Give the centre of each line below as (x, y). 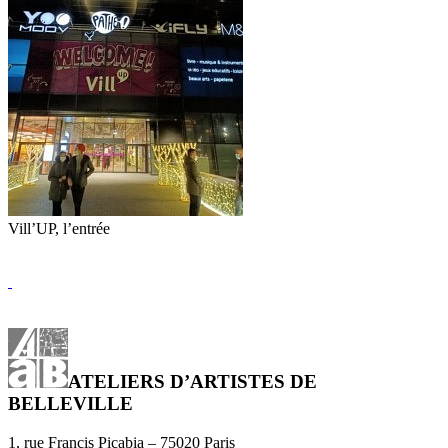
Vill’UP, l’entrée (59, 229)
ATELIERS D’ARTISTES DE (192, 382)
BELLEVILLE (70, 404)
